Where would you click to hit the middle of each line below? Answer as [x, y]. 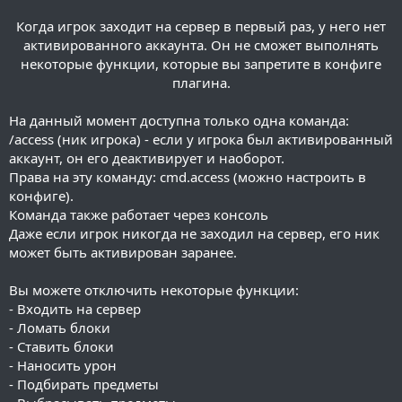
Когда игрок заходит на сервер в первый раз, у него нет [201, 26]
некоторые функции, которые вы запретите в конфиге [201, 64]
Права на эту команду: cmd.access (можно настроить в [188, 177]
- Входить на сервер [75, 309]
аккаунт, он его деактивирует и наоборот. [147, 158]
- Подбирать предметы [84, 385]
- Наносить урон [63, 366]
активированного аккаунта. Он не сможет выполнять [201, 45]
